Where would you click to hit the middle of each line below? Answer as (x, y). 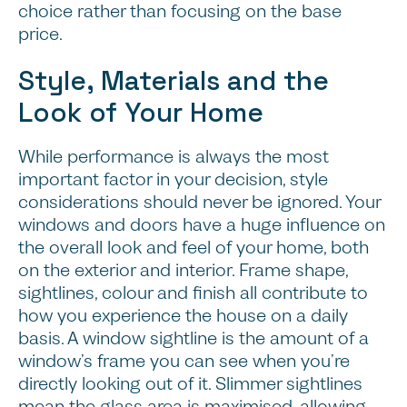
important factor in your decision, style (173, 179)
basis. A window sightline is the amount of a (194, 338)
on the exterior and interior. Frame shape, (183, 270)
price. (40, 35)
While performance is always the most (174, 156)
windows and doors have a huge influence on (202, 224)
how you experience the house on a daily (183, 315)
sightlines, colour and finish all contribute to (193, 293)
